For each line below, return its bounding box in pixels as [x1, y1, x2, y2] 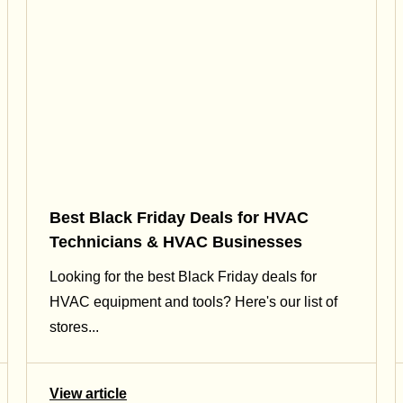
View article [49, 385, 127, 401]
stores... [49, 318, 99, 335]
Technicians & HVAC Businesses [49, 232, 302, 251]
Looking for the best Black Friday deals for [49, 268, 317, 284]
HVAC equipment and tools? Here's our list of [49, 293, 337, 309]
